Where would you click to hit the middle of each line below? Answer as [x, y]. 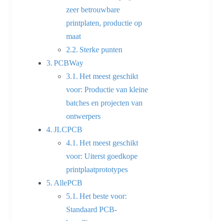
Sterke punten [101, 49]
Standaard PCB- [92, 209]
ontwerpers [83, 116]
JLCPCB [68, 129]
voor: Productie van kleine [107, 89]
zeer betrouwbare [93, 9]
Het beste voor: [103, 196]
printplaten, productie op [104, 23]
